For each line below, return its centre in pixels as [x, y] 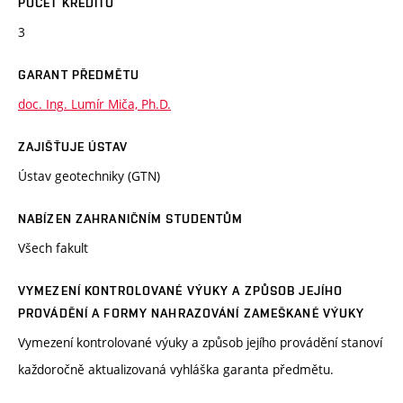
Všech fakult [53, 248]
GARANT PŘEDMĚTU [79, 75]
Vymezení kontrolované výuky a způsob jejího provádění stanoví [200, 343]
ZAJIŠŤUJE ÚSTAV [73, 147]
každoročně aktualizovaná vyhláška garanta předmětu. [176, 370]
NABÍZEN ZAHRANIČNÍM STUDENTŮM [131, 219]
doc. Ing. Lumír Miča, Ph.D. [94, 104]
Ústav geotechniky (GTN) [89, 176]
